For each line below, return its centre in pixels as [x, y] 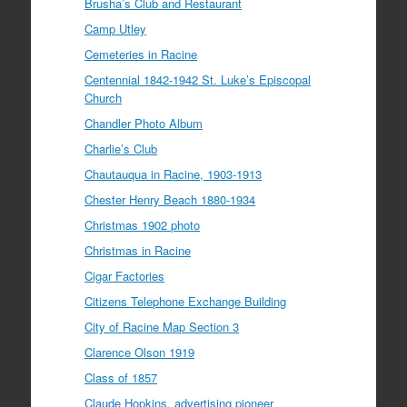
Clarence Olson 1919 [140, 352]
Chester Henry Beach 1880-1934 [170, 199]
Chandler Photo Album [144, 123]
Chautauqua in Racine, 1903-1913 [174, 174]
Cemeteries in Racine [141, 54]
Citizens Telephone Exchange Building [186, 301]
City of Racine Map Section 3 [162, 326]
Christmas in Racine [138, 250]
